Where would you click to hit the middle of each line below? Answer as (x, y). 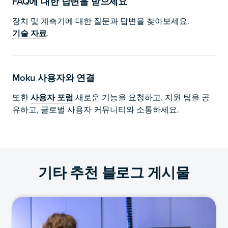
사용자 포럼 (52, 97)
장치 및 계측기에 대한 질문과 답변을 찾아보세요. (101, 21)
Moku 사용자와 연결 (53, 78)
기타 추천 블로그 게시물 (114, 173)
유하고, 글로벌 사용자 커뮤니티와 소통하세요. (96, 109)
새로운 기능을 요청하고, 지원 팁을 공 (141, 97)
